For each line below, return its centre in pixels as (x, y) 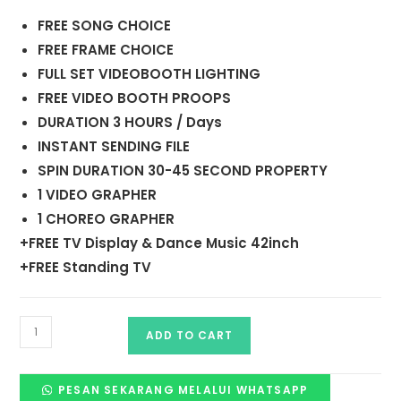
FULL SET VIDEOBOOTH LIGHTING (149, 73)
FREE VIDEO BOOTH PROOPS (135, 98)
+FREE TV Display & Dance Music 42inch (160, 243)
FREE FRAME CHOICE (106, 49)
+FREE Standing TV (86, 267)
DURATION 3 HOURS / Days (130, 122)
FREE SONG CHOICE (105, 25)
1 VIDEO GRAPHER (98, 194)
